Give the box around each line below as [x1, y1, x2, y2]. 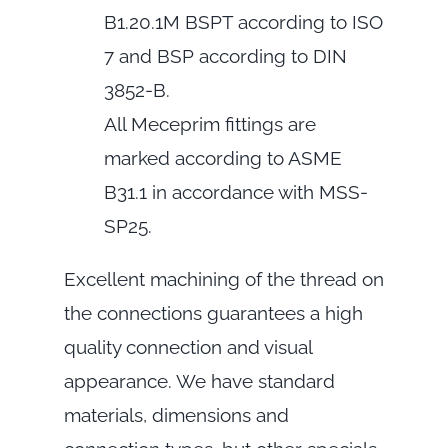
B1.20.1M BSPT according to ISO [103, 11, 383, 34]
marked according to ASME [103, 147, 342, 170]
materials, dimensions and [63, 404, 289, 427]
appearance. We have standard [63, 370, 335, 393]
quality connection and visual [63, 336, 312, 359]
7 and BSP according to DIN [103, 45, 347, 68]
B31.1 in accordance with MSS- [103, 181, 368, 204]
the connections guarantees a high [63, 302, 363, 325]
